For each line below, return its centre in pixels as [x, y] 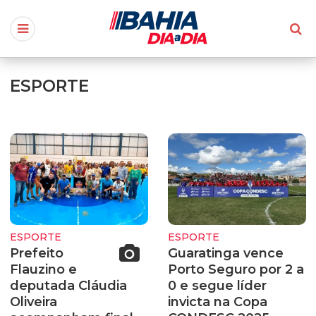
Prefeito [37, 253]
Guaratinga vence [226, 253]
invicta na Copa [218, 302]
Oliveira [34, 302]
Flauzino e [43, 269]
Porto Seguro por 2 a [236, 269]
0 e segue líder [217, 285]
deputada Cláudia [68, 285]
